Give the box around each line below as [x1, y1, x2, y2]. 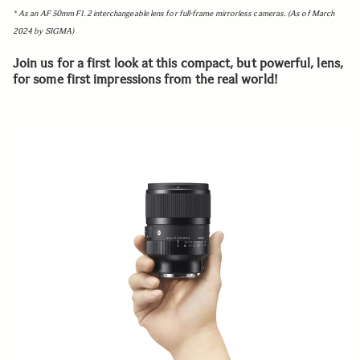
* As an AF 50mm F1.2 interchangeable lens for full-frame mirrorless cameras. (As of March [13, 8, 335, 18]
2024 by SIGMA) [13, 26, 75, 36]
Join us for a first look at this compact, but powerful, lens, [13, 55, 343, 71]
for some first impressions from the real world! [13, 72, 278, 87]
